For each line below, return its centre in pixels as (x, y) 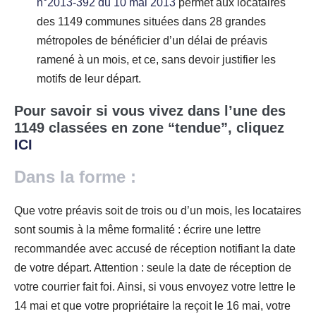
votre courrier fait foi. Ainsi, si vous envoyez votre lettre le (155, 286)
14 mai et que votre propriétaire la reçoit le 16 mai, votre (152, 305)
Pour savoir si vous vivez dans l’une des (150, 110)
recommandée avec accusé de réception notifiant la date (155, 248)
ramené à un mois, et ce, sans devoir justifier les (156, 59)
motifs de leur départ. (89, 78)
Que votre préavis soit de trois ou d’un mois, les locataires (158, 210)
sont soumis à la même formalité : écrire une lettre (138, 229)
